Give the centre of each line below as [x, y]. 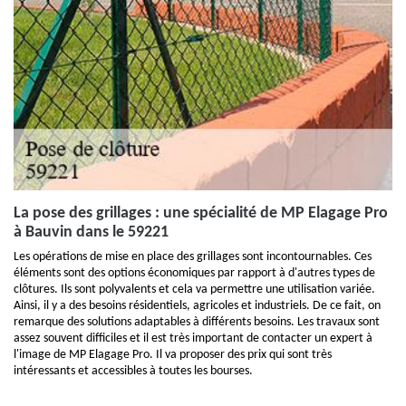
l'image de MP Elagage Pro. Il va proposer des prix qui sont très [173, 355]
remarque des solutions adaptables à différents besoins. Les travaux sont [197, 322]
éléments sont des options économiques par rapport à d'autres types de [194, 273]
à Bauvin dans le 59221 [91, 232]
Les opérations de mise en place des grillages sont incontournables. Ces [193, 257]
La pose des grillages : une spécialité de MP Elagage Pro [201, 213]
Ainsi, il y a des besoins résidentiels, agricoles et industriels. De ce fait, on [197, 306]
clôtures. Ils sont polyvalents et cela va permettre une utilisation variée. [194, 290]
